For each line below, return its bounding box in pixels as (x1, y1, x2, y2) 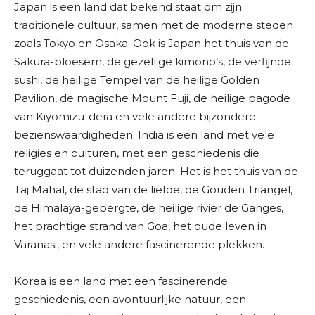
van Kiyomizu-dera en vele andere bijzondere (14, 110, 256, 124)
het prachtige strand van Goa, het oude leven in (14, 219, 266, 233)
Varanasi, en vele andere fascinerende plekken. (14, 238, 264, 252)
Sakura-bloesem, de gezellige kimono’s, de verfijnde (14, 55, 291, 69)
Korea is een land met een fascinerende (14, 274, 228, 288)
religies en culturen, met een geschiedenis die (14, 146, 259, 160)
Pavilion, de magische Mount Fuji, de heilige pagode (14, 91, 290, 105)
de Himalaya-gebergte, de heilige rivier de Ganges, (14, 201, 283, 215)
